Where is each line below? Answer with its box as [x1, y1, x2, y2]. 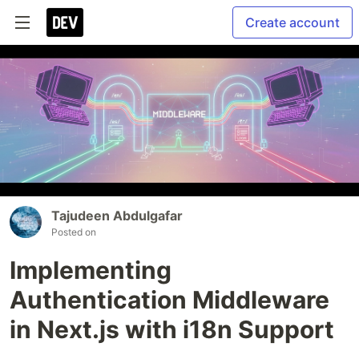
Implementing [10, 255, 171, 284]
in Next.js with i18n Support [10, 314, 334, 344]
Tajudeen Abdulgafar [51, 207, 183, 224]
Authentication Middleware [10, 284, 329, 314]
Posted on [51, 225, 96, 238]
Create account [245, 14, 340, 30]
